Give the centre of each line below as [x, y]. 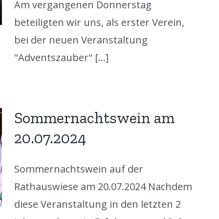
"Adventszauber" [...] [61, 57]
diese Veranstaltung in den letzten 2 [97, 204]
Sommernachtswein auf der [78, 169]
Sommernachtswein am [94, 118]
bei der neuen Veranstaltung [81, 40]
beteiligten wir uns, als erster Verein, [99, 22]
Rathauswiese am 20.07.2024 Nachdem [103, 186]
